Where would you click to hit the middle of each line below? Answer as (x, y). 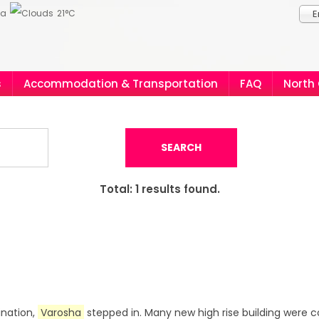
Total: (117, 189)
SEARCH (181, 147)
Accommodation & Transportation (121, 84)
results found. (179, 189)
